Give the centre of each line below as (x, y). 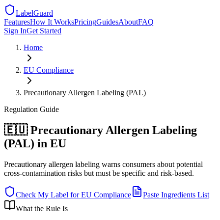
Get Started (44, 31)
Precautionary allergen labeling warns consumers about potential (103, 164)
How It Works (52, 22)
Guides (107, 22)
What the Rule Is (42, 208)
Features (17, 22)
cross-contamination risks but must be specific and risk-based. (99, 173)
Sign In (15, 31)
